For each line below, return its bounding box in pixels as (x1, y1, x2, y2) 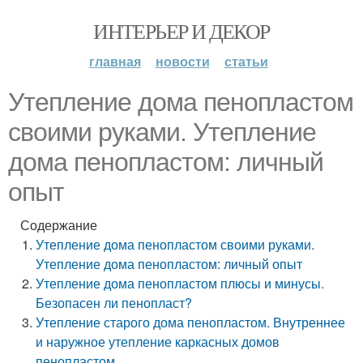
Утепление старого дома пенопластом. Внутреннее (36, 313, 346, 331)
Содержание (20, 216, 97, 234)
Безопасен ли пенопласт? (36, 293, 193, 312)
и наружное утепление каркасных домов (36, 332, 280, 351)
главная (88, 52, 141, 70)
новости (155, 52, 210, 70)
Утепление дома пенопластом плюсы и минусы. (36, 274, 325, 293)
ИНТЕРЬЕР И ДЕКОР (93, 17, 270, 45)
